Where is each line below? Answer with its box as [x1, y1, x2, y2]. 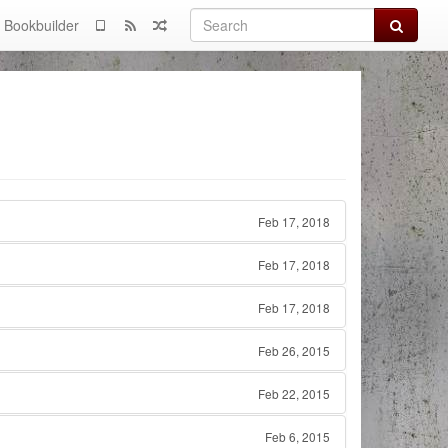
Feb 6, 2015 [265, 428, 330, 445]
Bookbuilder [4, 15, 79, 35]
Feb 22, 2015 [258, 385, 330, 402]
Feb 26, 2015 [258, 342, 330, 359]
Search [386, 14, 431, 34]
